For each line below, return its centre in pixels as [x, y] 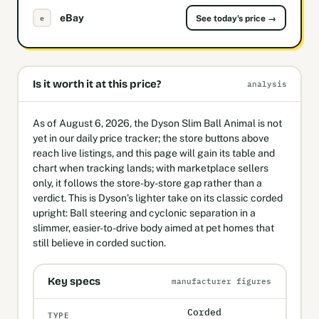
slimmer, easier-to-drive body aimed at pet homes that [153, 228]
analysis [267, 84]
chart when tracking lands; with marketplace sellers [150, 168]
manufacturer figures [221, 281]
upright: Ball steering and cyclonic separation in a [144, 213]
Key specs [74, 281]
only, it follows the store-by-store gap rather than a [147, 183]
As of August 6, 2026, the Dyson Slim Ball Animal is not [157, 123]
